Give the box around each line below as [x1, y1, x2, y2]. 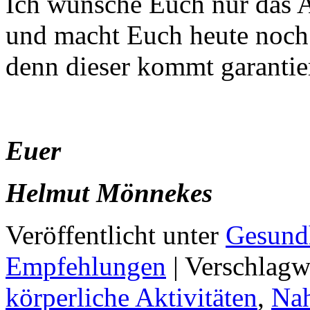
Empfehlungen [6, 250, 166, 281]
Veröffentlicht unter [6, 219, 219, 250]
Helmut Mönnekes [6, 177, 212, 208]
